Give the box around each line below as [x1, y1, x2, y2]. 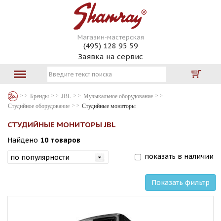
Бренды [30, 93, 49, 100]
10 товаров [40, 136, 80, 145]
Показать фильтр [151, 178, 210, 187]
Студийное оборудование [8, 103, 70, 110]
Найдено [7, 136, 38, 145]
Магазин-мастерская [77, 33, 144, 41]
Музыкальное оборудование [83, 93, 153, 100]
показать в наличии [145, 152, 214, 161]
